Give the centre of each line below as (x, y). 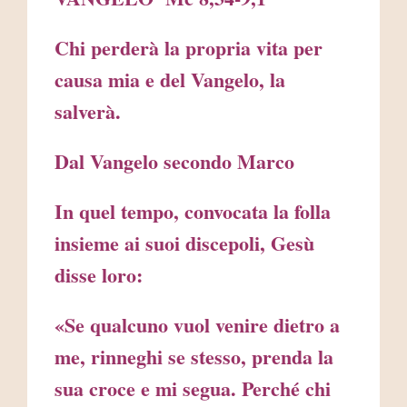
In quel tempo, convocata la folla (193, 212)
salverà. (88, 112)
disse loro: (99, 275)
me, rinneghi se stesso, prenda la (194, 357)
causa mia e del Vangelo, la (170, 80)
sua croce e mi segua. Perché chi (193, 389)
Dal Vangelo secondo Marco (174, 162)
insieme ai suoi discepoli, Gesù (184, 243)
